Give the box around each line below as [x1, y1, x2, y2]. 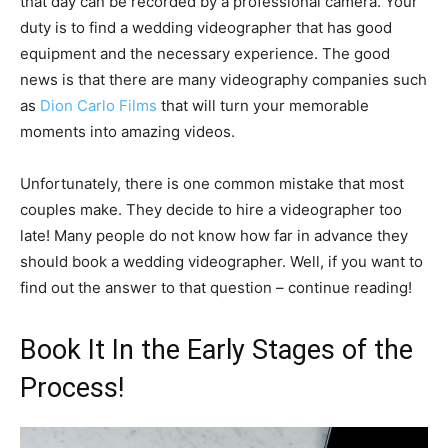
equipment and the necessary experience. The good [20, 44, 390, 63]
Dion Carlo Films [40, 96, 157, 115]
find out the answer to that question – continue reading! [20, 278, 412, 297]
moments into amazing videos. [20, 122, 235, 141]
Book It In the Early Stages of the [20, 334, 413, 366]
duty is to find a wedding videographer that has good [20, 18, 392, 37]
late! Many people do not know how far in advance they [20, 226, 408, 245]
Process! [20, 372, 124, 404]
